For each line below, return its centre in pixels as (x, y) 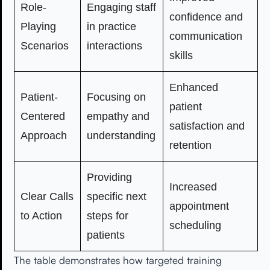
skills (181, 55)
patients (106, 235)
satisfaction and (207, 126)
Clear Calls (47, 196)
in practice (111, 26)
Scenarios (45, 46)
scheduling (195, 225)
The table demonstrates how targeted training (118, 260)
